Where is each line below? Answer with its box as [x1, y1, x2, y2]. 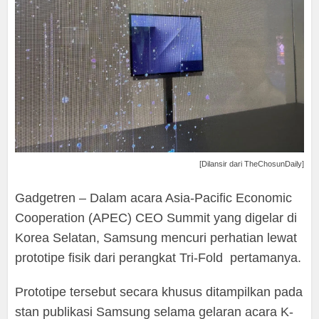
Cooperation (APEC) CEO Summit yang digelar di [15, 211, 298, 226]
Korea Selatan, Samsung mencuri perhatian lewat [15, 231, 298, 246]
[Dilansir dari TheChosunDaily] [199, 159, 304, 169]
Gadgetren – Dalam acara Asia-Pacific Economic [15, 191, 293, 206]
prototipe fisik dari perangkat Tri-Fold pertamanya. [15, 251, 302, 266]
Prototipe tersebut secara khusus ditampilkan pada [15, 285, 303, 300]
